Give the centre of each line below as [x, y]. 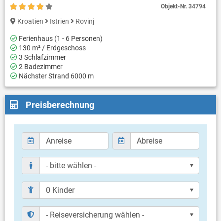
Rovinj [84, 21]
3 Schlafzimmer [42, 57]
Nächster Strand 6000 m [56, 76]
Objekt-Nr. [174, 7]
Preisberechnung [60, 105]
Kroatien [31, 21]
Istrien [60, 21]
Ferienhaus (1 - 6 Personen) [60, 39]
